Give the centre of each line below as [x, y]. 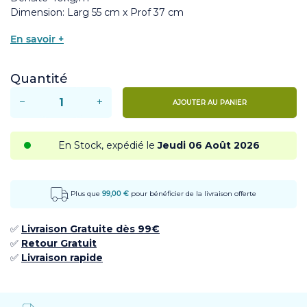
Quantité [39, 78]
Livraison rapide [62, 257]
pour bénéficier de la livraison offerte [193, 193]
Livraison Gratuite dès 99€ [90, 229]
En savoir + [37, 39]
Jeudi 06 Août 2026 [208, 145]
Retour [41, 243]
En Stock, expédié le [108, 145]
